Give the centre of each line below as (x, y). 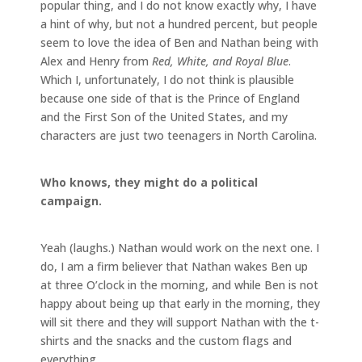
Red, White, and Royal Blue (220, 61)
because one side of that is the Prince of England (170, 98)
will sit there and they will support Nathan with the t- (180, 322)
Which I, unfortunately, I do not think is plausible (167, 79)
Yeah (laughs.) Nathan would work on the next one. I (180, 247)
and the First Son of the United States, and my (164, 116)
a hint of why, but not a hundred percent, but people (179, 23)
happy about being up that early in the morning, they (180, 303)
